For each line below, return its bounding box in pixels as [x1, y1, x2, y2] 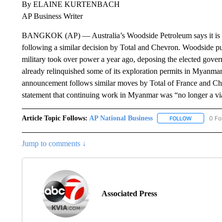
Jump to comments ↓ [21, 139, 86, 148]
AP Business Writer [21, 11, 83, 20]
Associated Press [101, 189, 157, 198]
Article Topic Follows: [21, 114, 88, 122]
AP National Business [89, 114, 153, 122]
